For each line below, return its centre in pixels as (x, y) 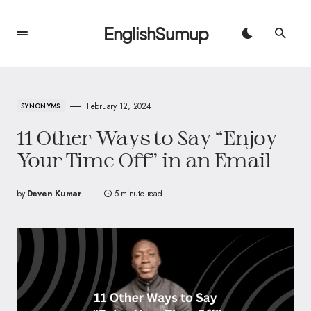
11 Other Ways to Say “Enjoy (147, 137)
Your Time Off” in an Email (144, 160)
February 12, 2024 (119, 106)
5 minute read (138, 194)
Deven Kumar (54, 194)
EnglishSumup (155, 33)
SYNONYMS (41, 106)
